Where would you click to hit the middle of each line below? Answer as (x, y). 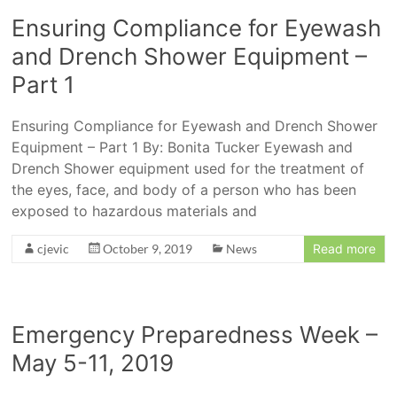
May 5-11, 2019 (93, 363)
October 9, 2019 (148, 249)
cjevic (54, 249)
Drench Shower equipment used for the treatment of (188, 168)
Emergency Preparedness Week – (195, 335)
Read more (344, 249)
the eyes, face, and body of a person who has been (184, 190)
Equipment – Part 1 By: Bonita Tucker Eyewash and (183, 147)
